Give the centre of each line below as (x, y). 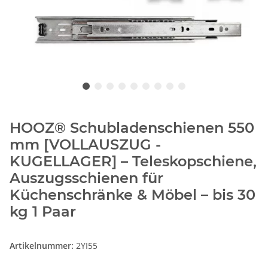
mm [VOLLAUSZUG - (85, 144)
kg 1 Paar (43, 211)
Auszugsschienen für (86, 178)
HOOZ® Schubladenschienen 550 (132, 127)
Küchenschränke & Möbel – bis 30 (133, 194)
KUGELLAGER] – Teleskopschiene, (133, 161)
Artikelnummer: (43, 245)
